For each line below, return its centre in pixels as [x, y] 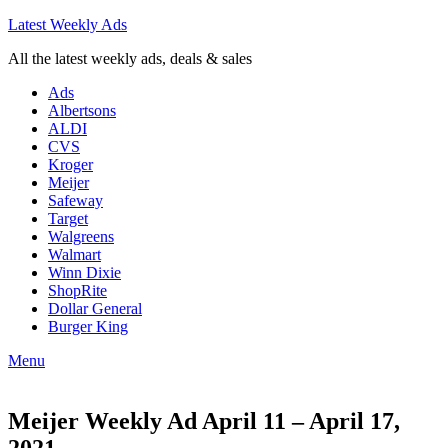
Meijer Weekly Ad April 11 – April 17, [204, 420]
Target [68, 218]
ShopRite [77, 290]
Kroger [70, 164]
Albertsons [82, 110]
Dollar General [95, 308]
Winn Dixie [84, 272]
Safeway [75, 200]
